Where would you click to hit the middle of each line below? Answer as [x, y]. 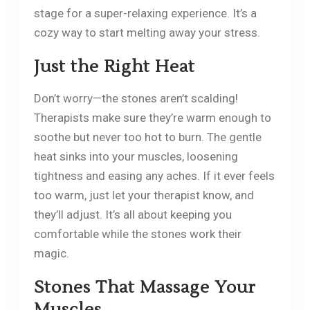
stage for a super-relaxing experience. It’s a [145, 13]
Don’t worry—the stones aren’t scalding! [136, 98]
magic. [51, 253]
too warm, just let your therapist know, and [144, 195]
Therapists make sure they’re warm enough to [152, 117]
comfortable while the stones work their [137, 234]
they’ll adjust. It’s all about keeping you [133, 214]
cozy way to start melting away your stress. [147, 32]
